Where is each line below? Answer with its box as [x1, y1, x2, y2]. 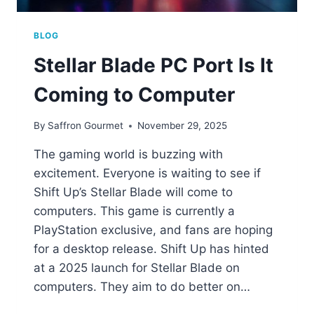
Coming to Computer [34, 82, 235, 107]
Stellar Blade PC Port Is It [34, 53, 273, 77]
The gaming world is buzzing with [34, 147, 223, 162]
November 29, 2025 [137, 120, 228, 132]
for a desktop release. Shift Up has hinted [34, 242, 269, 257]
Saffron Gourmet [48, 120, 124, 132]
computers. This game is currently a [34, 204, 235, 219]
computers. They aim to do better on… [34, 280, 250, 294]
